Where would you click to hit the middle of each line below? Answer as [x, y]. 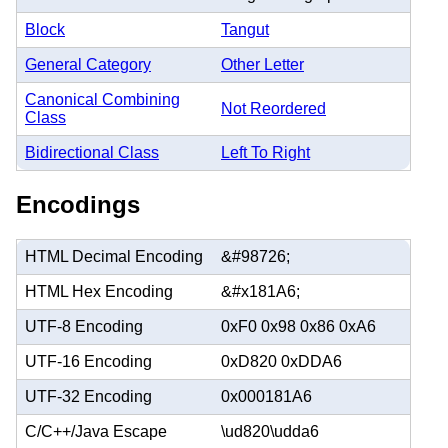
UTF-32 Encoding [88, 396]
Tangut [245, 29]
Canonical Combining [102, 99]
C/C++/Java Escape [96, 431]
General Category [88, 64]
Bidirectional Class [92, 152]
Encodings [78, 204]
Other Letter [262, 64]
